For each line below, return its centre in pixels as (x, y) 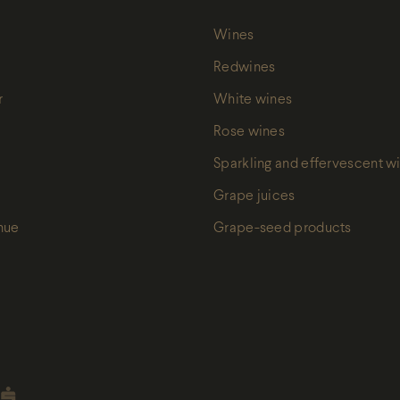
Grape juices (254, 196)
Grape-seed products (283, 228)
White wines (253, 100)
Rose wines (249, 132)
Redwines (245, 67)
